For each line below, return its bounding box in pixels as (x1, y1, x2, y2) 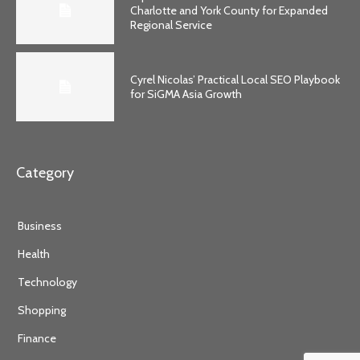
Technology (18, 275, 77, 290)
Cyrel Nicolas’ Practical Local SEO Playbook (130, 72, 341, 88)
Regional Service (130, 17, 213, 32)
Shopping (18, 303, 66, 318)
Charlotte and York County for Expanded (130, 2, 329, 18)
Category (16, 164, 74, 182)
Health (18, 247, 50, 262)
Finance (18, 331, 56, 346)
